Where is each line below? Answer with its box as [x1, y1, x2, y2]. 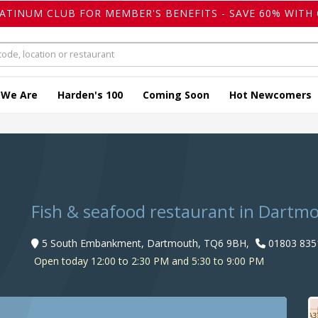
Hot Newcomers [229, 88, 312, 102]
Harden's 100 [57, 88, 123, 102]
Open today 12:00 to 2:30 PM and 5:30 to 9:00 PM [31, 254, 264, 268]
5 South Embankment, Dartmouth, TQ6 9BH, [42, 236, 249, 251]
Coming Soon [143, 88, 209, 102]
